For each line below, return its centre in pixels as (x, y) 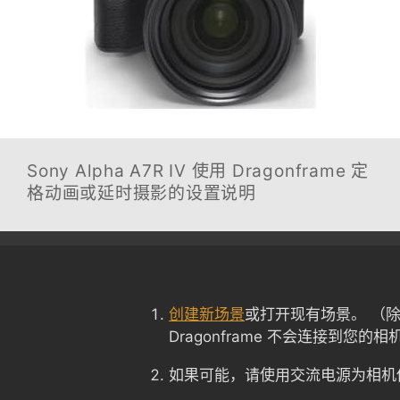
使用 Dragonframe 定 (277, 171)
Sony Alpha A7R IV (107, 171)
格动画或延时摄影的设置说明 (142, 193)
